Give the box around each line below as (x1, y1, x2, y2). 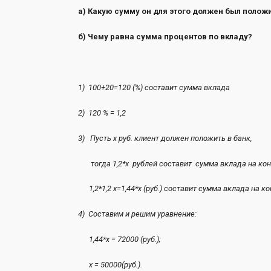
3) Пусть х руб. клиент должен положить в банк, (77, 133, 252, 143)
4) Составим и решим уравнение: (77, 209, 197, 219)
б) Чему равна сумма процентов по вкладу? (77, 32, 252, 42)
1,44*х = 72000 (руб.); (77, 235, 161, 244)
